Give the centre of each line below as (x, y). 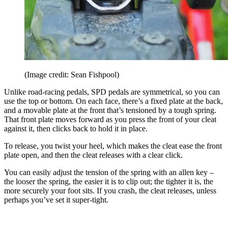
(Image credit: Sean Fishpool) (72, 75)
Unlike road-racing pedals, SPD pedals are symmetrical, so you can (112, 92)
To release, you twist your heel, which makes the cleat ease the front (113, 146)
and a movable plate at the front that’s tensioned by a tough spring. (110, 110)
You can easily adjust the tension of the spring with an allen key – (109, 173)
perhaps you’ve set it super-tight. (56, 200)
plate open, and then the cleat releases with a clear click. (93, 155)
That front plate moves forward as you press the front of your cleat (110, 120)
